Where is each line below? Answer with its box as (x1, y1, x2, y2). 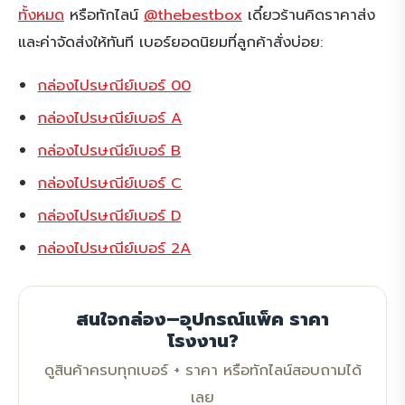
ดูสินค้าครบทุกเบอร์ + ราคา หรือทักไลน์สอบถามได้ (43, 358, 362, 381)
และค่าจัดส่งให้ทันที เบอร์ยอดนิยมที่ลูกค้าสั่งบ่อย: (18, 31, 323, 54)
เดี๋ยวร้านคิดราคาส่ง (242, 4, 375, 27)
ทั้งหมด (18, 4, 64, 27)
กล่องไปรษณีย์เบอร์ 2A (37, 236, 192, 259)
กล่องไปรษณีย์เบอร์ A (37, 106, 183, 129)
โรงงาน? (166, 326, 239, 354)
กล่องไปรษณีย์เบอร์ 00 (37, 73, 192, 97)
